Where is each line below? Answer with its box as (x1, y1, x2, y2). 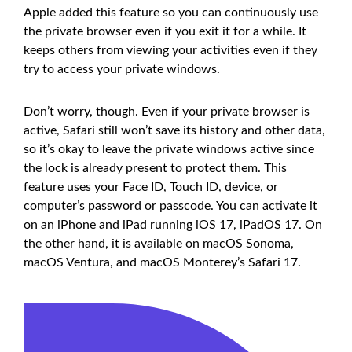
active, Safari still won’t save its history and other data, (24, 123, 325, 137)
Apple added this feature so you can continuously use (24, 5, 318, 19)
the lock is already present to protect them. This (24, 161, 287, 174)
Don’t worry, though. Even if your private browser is (24, 104, 310, 118)
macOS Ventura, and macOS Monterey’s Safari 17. (24, 255, 301, 269)
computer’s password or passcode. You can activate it (24, 199, 317, 212)
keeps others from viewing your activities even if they (24, 43, 317, 57)
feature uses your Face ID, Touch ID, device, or (24, 180, 278, 193)
